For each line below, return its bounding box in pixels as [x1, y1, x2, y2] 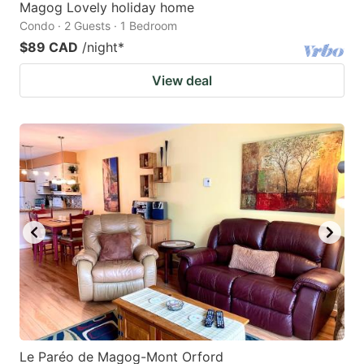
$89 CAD [19, 39, 78, 56]
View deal [152, 72, 212, 89]
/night [82, 39, 118, 56]
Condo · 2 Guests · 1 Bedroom [19, 19, 177, 33]
